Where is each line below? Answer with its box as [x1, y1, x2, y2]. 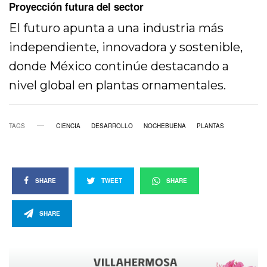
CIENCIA [56, 121, 80, 130]
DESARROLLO [91, 121, 133, 130]
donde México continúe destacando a [9, 58, 229, 73]
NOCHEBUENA [144, 121, 186, 130]
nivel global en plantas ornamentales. [9, 77, 226, 92]
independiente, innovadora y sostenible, [9, 39, 243, 54]
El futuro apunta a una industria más [9, 20, 224, 35]
